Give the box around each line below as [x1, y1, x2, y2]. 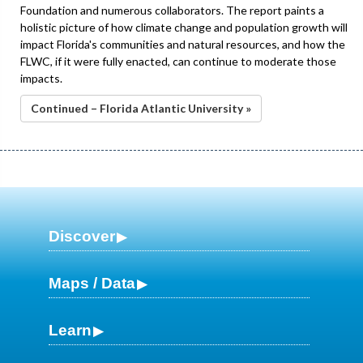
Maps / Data [49, 274, 135, 292]
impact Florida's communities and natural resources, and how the [20, 36, 345, 51]
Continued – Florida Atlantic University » [31, 100, 251, 115]
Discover [49, 227, 115, 245]
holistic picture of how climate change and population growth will [20, 19, 348, 34]
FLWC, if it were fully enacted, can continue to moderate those [20, 53, 336, 68]
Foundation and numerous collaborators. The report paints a [20, 2, 324, 17]
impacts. [20, 70, 62, 85]
